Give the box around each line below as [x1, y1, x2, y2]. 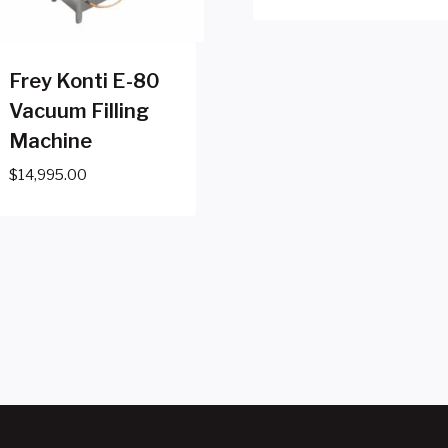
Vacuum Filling [8, 99, 149, 124]
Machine [8, 129, 92, 154]
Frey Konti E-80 [8, 69, 160, 94]
